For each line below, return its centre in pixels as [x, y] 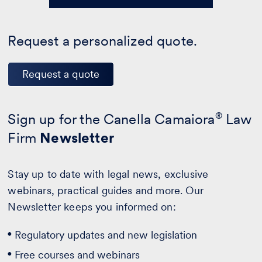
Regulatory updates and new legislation [106, 235]
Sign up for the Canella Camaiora [111, 119]
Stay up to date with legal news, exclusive [108, 174]
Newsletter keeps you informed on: [92, 207]
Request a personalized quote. [103, 41]
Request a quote [61, 74]
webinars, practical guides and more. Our [106, 191]
